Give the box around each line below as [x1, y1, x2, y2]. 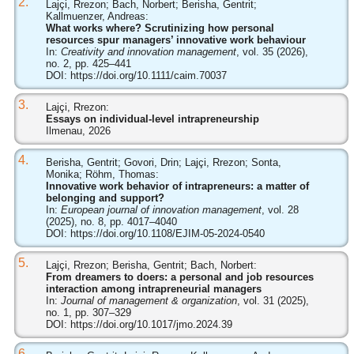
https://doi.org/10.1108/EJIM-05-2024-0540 [70, 228, 265, 239]
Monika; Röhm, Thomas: [45, 168, 159, 180]
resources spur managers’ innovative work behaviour [45, 34, 306, 46]
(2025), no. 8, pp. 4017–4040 [45, 216, 177, 228]
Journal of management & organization [60, 295, 237, 307]
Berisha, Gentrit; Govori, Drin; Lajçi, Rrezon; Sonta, [45, 156, 281, 168]
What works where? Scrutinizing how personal [45, 22, 274, 34]
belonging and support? [45, 192, 164, 204]
